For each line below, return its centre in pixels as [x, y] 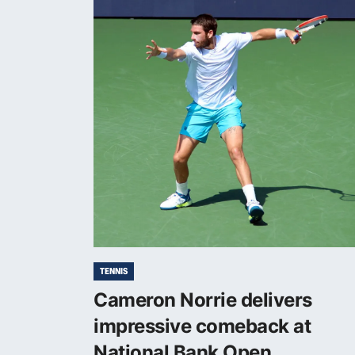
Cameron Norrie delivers [203, 300]
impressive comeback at [202, 326]
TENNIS [114, 271]
